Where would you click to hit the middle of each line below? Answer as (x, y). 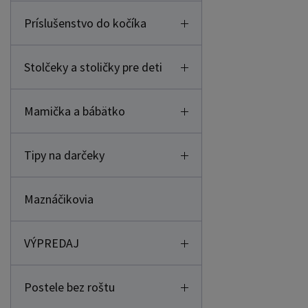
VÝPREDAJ (52, 243)
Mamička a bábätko (75, 111)
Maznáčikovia (59, 199)
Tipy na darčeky (64, 155)
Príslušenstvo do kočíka (85, 23)
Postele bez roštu (69, 287)
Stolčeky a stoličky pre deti (93, 67)
